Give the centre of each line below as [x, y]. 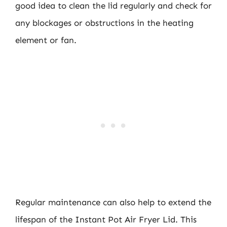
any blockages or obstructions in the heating [104, 23]
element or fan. [46, 40]
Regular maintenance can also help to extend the [113, 202]
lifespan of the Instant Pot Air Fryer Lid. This [106, 219]
